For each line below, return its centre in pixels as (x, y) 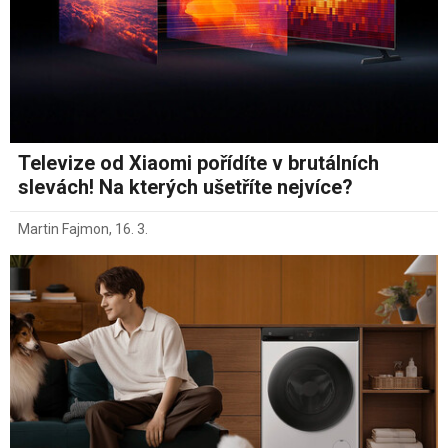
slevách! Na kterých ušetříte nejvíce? (185, 186)
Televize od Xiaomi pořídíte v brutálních (198, 162)
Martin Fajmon (63, 228)
